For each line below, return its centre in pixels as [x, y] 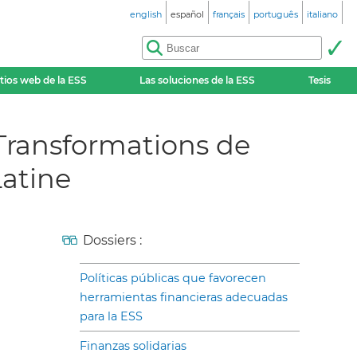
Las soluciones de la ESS [198, 80]
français [229, 14]
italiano [322, 14]
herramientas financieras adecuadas [184, 297]
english [146, 14]
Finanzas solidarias [133, 345]
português [276, 14]
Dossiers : [112, 240]
